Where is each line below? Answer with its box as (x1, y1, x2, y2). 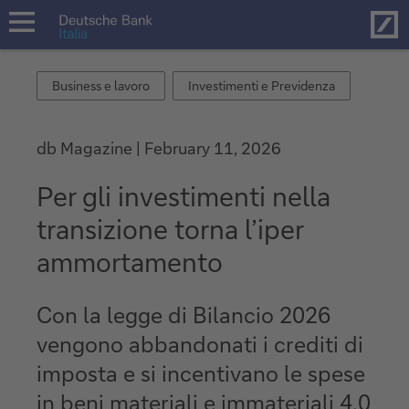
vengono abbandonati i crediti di (37, 329, 363, 358)
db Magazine (37, 137, 136, 159)
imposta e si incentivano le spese (37, 358, 365, 387)
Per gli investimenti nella (37, 178, 330, 213)
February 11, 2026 (144, 137, 281, 159)
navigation (7, 38, 61, 52)
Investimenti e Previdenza (188, 77, 335, 94)
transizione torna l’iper (37, 211, 303, 246)
